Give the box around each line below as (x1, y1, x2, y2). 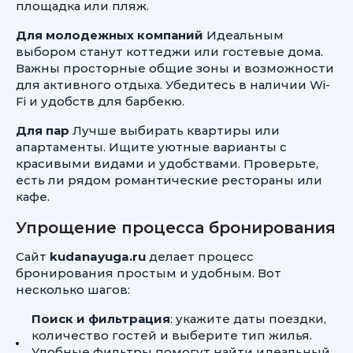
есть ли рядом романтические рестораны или (16, 173, 322, 188)
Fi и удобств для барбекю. (16, 94, 184, 109)
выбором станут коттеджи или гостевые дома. (16, 44, 323, 59)
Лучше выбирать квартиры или (69, 123, 280, 138)
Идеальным (203, 28, 284, 43)
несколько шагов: (16, 282, 130, 297)
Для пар (16, 123, 69, 138)
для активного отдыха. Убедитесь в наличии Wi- (16, 77, 330, 92)
